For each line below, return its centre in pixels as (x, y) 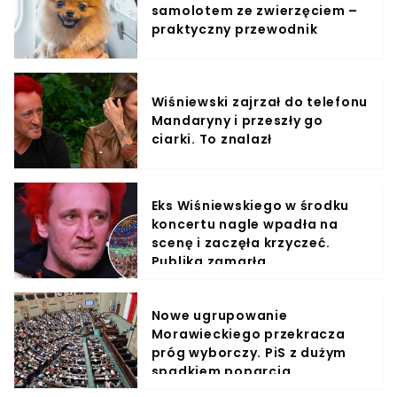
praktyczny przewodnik (234, 29)
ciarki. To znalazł (212, 139)
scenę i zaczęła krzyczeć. (241, 243)
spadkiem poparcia (221, 372)
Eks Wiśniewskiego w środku (250, 206)
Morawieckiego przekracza (248, 335)
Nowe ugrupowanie (219, 316)
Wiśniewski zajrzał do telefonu (260, 101)
